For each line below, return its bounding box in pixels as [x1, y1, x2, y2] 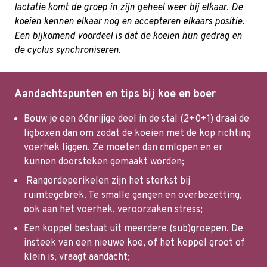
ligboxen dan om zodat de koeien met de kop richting [24, 128, 251, 140]
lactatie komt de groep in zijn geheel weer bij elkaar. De [14, 2, 243, 14]
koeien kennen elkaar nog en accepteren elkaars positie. [14, 16, 244, 29]
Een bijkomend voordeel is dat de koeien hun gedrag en [14, 30, 242, 43]
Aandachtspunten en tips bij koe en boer [14, 88, 216, 102]
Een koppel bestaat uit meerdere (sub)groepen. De [24, 223, 243, 235]
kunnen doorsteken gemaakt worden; [24, 156, 184, 169]
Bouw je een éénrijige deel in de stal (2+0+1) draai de [24, 113, 249, 126]
